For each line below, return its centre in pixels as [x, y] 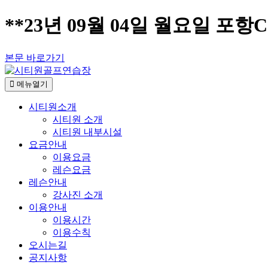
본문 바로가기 [35, 57]
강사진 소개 [78, 194]
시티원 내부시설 [87, 132]
